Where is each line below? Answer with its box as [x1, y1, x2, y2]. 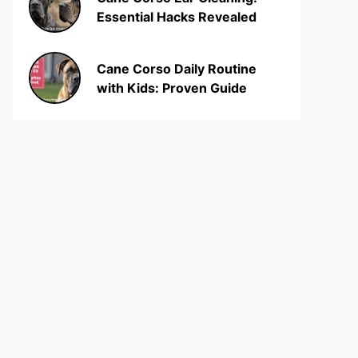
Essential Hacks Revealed [97, 8, 257, 25]
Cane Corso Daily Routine [97, 60, 257, 77]
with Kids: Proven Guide [97, 79, 247, 96]
